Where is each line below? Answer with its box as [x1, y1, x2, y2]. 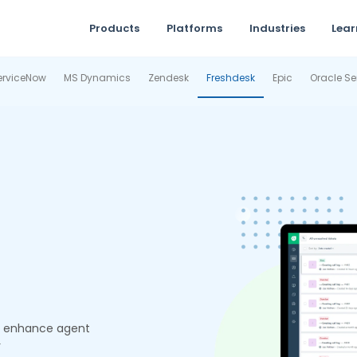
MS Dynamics [63, 71, 131, 84]
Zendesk [147, 71, 189, 84]
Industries [249, 21, 305, 36]
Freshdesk [206, 71, 255, 84]
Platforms [166, 21, 222, 36]
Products [89, 21, 139, 36]
